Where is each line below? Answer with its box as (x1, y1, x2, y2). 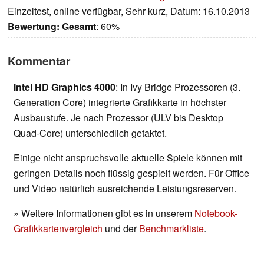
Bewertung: (8, 19, 60, 34)
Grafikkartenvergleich (14, 222, 103, 236)
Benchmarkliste (139, 222, 204, 236)
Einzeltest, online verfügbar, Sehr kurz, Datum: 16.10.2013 (8, 4, 250, 18)
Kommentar (8, 52, 70, 70)
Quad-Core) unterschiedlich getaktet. (14, 126, 167, 140)
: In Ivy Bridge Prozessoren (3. (115, 80, 240, 94)
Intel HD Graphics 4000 (14, 80, 115, 94)
